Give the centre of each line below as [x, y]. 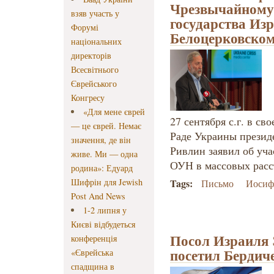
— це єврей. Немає [106, 126]
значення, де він [101, 140]
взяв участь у [95, 13]
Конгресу [88, 98]
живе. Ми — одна [104, 154]
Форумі [85, 28]
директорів [91, 56]
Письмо [218, 183]
